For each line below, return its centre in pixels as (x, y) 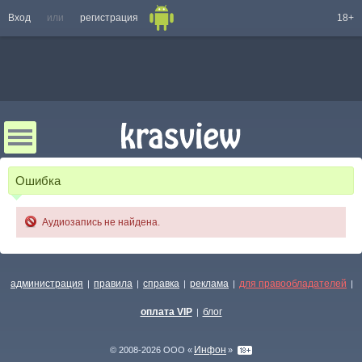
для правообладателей (293, 284)
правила (113, 284)
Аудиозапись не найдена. (101, 222)
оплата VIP (166, 312)
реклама (209, 284)
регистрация (109, 18)
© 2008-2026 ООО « (151, 350)
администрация (47, 284)
